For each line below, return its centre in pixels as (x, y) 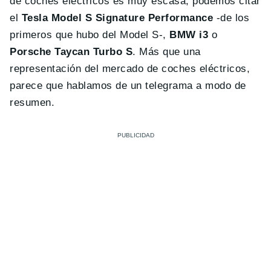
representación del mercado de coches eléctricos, (130, 69)
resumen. (32, 103)
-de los (231, 18)
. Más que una (167, 52)
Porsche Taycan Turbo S (71, 52)
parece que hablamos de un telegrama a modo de (128, 86)
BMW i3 (189, 35)
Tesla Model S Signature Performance (117, 18)
